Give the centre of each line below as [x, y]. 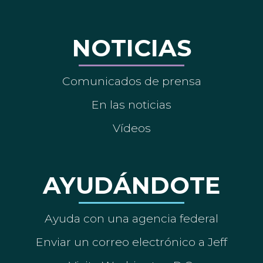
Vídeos [131, 128]
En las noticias [131, 105]
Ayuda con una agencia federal [131, 219]
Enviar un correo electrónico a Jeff [131, 242]
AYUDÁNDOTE [131, 186]
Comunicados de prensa [131, 81]
